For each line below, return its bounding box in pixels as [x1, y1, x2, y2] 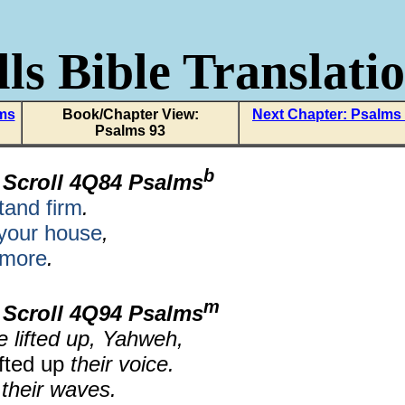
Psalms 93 [95, 123, 165, 138]
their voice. [64, 352, 174, 376]
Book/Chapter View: [61, 107, 199, 122]
